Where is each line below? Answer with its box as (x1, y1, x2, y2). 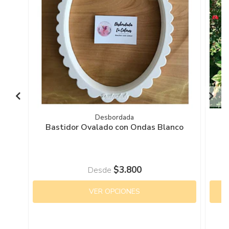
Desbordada (95, 112, 134, 122)
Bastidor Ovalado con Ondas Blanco (45, 121, 184, 133)
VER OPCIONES (89, 186, 140, 196)
